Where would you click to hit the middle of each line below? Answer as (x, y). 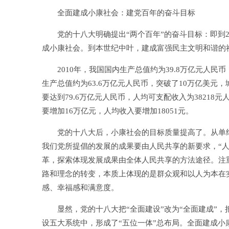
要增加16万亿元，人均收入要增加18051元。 (118, 111)
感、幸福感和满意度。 (80, 188)
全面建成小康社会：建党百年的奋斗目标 (119, 13)
